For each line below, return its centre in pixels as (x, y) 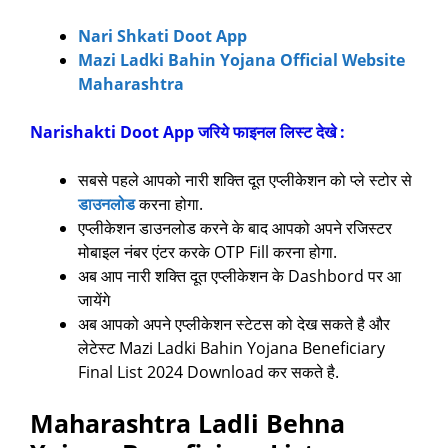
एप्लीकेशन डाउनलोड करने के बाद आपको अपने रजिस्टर (235, 228)
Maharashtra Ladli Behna (187, 423)
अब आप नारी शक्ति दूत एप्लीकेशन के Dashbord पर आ (239, 276)
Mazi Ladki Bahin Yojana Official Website (241, 60)
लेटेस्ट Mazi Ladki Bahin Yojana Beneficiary (231, 348)
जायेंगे (94, 300)
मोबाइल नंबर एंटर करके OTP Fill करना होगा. (207, 252)
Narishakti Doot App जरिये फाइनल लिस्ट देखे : (187, 132)
